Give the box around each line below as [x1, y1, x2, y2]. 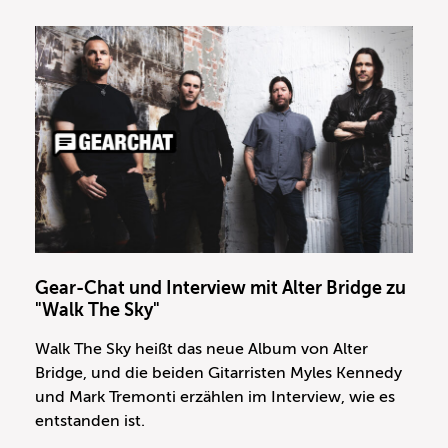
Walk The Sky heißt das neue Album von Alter [35, 340, 368, 359]
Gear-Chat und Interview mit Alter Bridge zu [35, 278, 406, 299]
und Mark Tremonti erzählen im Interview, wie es [35, 388, 395, 407]
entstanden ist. [35, 412, 145, 431]
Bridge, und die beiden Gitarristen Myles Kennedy [35, 364, 402, 383]
